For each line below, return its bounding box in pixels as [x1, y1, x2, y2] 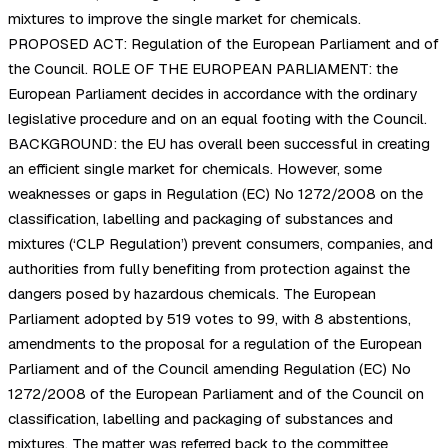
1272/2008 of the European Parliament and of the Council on [8, 384, 424, 404]
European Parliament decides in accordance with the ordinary [8, 84, 417, 104]
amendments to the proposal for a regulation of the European [8, 334, 422, 354]
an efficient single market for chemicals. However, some [8, 159, 382, 179]
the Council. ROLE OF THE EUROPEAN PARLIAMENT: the [8, 59, 398, 79]
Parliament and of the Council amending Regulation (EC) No [8, 359, 411, 379]
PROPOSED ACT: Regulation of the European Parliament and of [8, 34, 439, 54]
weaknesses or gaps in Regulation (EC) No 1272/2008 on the [8, 184, 423, 204]
